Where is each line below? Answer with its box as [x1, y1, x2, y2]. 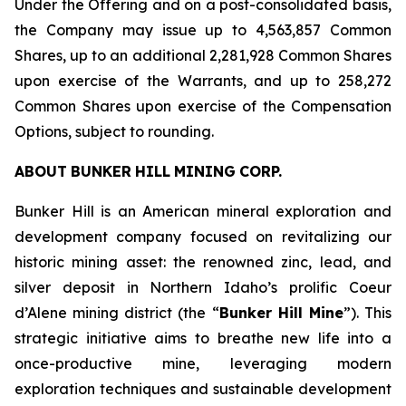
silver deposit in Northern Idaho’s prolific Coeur [14, 278, 391, 296]
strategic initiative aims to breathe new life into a [14, 329, 391, 347]
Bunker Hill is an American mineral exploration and [14, 202, 391, 220]
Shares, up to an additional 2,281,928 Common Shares [14, 46, 391, 64]
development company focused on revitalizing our [14, 227, 391, 246]
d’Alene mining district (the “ [14, 304, 219, 322]
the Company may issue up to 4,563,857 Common [14, 21, 391, 39]
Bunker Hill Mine [218, 304, 343, 322]
